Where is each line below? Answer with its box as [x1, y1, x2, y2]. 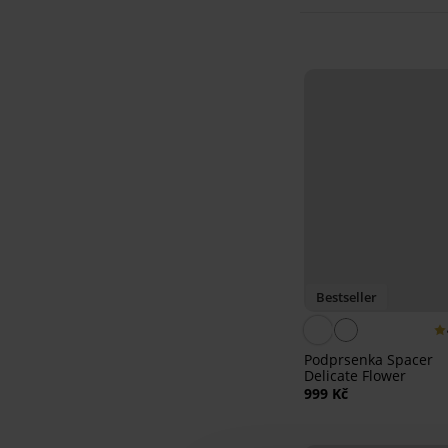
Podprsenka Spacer [304, 350, 433, 370]
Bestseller [316, 288, 377, 307]
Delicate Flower [304, 366, 406, 386]
